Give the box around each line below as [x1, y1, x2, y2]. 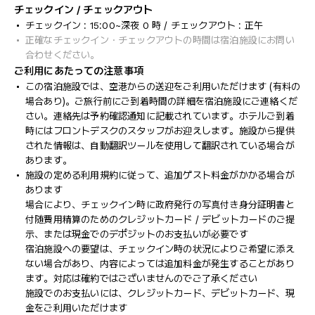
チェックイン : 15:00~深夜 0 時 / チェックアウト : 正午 [25, 20, 264, 31]
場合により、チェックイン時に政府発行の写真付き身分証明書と [25, 199, 295, 210]
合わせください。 [25, 49, 100, 60]
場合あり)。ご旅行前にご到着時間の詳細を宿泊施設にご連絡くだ [25, 96, 298, 107]
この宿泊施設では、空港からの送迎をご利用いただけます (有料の [25, 81, 301, 92]
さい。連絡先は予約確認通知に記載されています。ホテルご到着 [25, 110, 295, 122]
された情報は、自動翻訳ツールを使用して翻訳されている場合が [25, 140, 295, 151]
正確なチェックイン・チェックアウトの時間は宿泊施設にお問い [25, 34, 295, 46]
